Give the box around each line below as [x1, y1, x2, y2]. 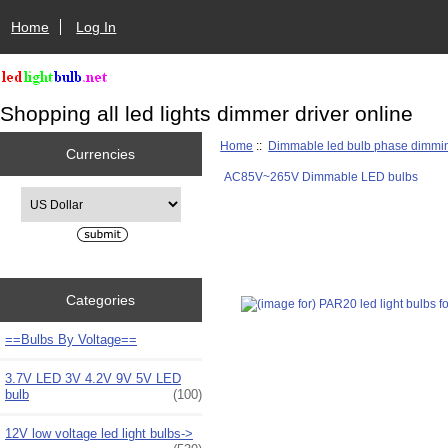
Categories [66, 291, 136, 308]
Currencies [66, 145, 136, 162]
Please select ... [19, 188, 105, 202]
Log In [76, 18, 117, 35]
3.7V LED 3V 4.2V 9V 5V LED [5, 370, 181, 386]
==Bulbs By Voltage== [5, 331, 137, 347]
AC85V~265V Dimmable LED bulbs [223, 169, 418, 183]
